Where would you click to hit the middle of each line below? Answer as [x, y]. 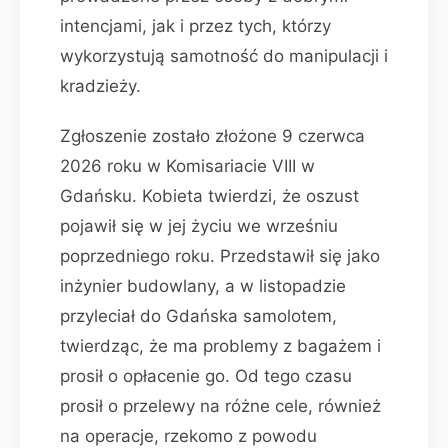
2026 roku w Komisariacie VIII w [187, 166]
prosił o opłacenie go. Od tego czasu [206, 376]
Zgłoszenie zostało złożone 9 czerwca [212, 136]
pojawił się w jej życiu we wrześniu [199, 226]
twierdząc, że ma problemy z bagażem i [220, 346]
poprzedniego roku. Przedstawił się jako [220, 256]
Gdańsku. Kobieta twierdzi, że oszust [209, 196]
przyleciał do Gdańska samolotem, [198, 316]
